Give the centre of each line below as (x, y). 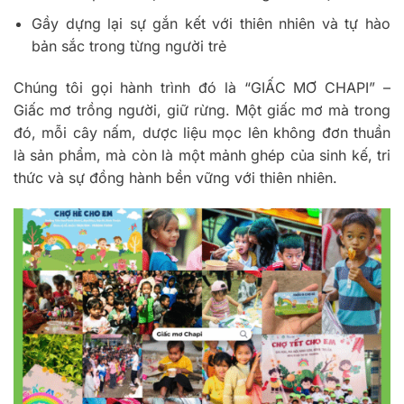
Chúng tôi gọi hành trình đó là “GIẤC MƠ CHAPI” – (202, 88)
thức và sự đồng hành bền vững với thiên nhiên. (175, 178)
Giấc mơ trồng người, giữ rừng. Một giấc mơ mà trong (202, 110)
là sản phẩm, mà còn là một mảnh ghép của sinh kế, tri (202, 156)
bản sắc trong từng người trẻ (129, 46)
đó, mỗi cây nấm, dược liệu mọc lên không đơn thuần (202, 133)
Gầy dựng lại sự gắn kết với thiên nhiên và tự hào (211, 24)
